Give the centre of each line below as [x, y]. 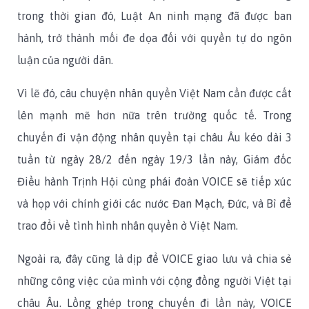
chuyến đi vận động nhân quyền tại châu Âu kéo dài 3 [154, 138]
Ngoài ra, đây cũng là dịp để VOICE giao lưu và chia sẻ [154, 259]
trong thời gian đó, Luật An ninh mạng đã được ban [154, 16]
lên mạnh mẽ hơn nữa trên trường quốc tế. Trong [154, 116]
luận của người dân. [65, 60]
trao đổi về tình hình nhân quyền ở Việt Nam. [128, 226]
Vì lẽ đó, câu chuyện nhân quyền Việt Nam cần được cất [154, 93]
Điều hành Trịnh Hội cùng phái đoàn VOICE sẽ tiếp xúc [154, 182]
